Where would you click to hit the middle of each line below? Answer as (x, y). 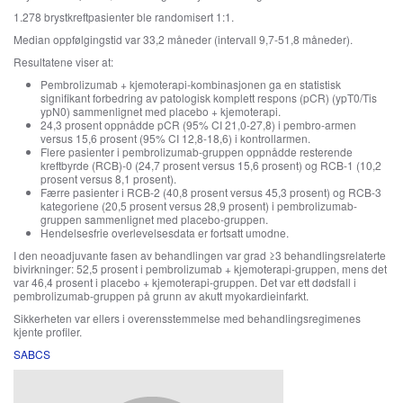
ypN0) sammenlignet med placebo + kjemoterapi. (161, 111)
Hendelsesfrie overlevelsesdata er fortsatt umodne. (165, 233)
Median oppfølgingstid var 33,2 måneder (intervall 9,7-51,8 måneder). (183, 39)
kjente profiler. (48, 331)
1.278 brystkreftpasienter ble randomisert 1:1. (124, 17)
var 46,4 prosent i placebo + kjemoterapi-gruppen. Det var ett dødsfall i (185, 282)
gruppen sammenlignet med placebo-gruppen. (154, 219)
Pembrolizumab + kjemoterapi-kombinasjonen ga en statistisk (191, 84)
